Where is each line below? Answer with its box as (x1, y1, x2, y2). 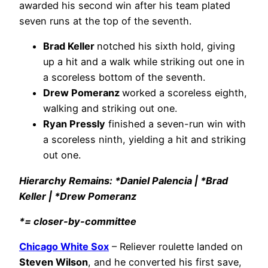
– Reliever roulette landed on (109, 240, 243, 253)
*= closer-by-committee (19, 215, 136, 227)
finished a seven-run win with (105, 118, 246, 130)
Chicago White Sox (19, 240, 109, 253)
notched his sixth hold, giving (97, 40, 235, 53)
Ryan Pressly (43, 118, 105, 130)
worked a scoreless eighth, (122, 87, 247, 99)
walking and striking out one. (43, 102, 177, 115)
